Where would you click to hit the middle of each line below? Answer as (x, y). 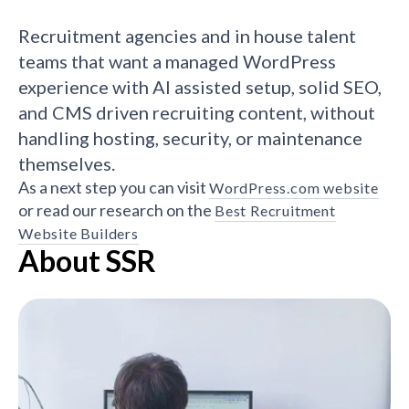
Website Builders (79, 233)
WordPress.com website (294, 187)
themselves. (67, 163)
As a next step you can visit (114, 187)
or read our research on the (116, 210)
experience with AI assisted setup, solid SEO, (200, 86)
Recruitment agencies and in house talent (187, 35)
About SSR (87, 260)
